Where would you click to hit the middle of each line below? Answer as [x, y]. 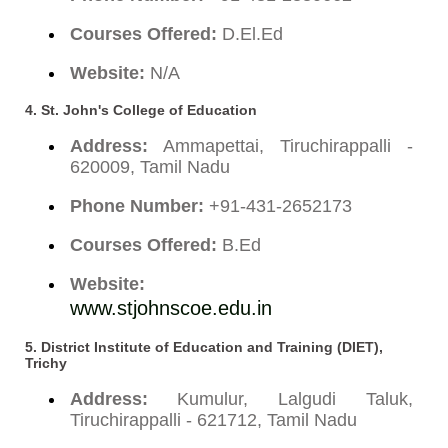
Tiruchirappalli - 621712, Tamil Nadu [213, 419]
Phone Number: [136, 205]
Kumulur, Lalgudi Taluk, [280, 398]
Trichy [45, 362]
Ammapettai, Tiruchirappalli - [280, 145]
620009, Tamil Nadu [149, 166]
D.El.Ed [249, 33]
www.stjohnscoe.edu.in [170, 307]
